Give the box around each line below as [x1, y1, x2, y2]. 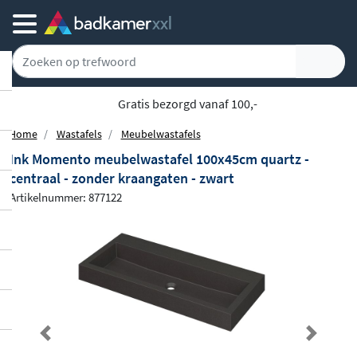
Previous [45, 334, 92, 351]
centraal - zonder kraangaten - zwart [10, 169, 234, 187]
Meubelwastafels [120, 127, 201, 141]
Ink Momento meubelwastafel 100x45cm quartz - [10, 150, 309, 168]
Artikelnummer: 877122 [10, 190, 122, 205]
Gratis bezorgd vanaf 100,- [116, 96, 257, 112]
